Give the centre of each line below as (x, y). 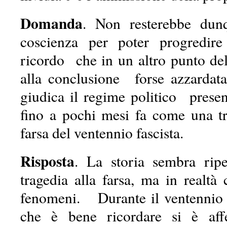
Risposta (47, 161)
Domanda (51, 23)
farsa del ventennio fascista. (102, 133)
